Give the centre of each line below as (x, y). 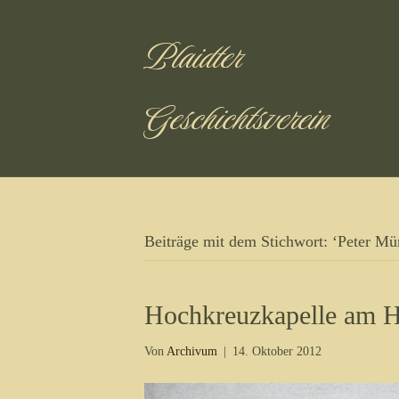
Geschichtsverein (237, 118)
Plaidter (193, 57)
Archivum (192, 351)
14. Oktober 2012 (277, 351)
